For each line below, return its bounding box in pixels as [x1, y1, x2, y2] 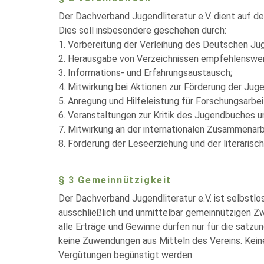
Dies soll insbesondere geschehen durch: [58, 25, 226, 36]
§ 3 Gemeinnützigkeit [58, 174, 171, 186]
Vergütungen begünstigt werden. [58, 249, 194, 260]
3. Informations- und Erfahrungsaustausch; [58, 67, 232, 78]
